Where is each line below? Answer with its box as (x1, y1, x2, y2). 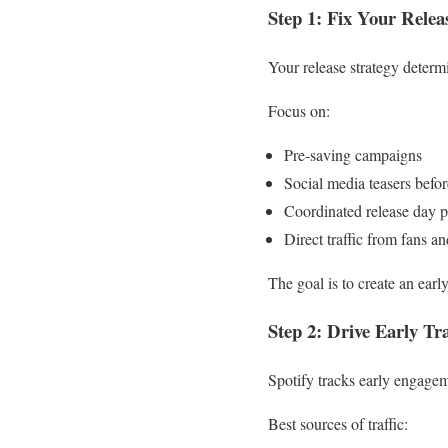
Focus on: (268, 99, 330, 121)
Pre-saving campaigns (284, 143, 422, 165)
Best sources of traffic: (268, 413, 408, 434)
